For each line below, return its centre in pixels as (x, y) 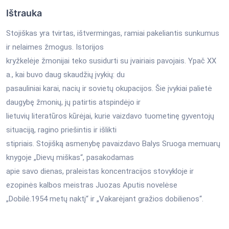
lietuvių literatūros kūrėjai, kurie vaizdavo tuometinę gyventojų (110, 116)
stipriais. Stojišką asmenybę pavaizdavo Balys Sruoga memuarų (113, 143)
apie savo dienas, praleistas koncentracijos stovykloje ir (100, 171)
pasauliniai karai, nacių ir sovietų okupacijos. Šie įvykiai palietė (109, 88)
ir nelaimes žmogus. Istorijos (56, 47)
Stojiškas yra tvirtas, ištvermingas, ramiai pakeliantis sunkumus (113, 33)
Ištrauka (24, 13)
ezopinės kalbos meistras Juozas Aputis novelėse (92, 185)
